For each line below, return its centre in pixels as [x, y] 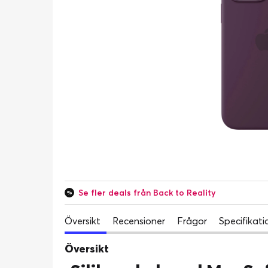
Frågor [192, 221]
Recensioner [139, 221]
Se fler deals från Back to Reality [147, 193]
